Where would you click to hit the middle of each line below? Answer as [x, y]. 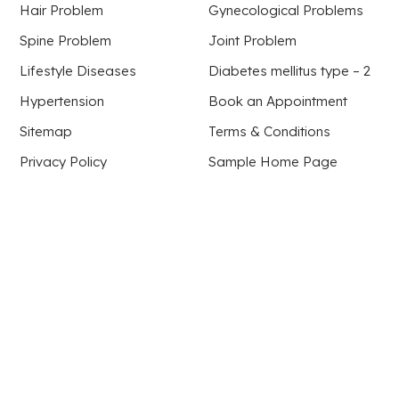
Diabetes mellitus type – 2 [289, 71]
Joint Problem [252, 41]
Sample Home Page [273, 162]
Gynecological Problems [286, 11]
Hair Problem [62, 11]
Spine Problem [66, 41]
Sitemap [46, 132]
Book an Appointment [278, 102]
